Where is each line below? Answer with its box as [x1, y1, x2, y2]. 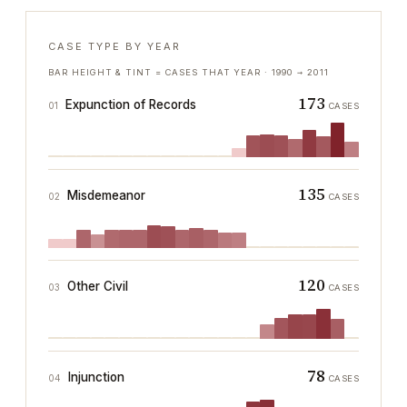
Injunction [68, 370, 124, 384]
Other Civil [67, 279, 128, 293]
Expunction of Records [65, 97, 196, 112]
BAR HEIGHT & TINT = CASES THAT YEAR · [48, 67, 273, 77]
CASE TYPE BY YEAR [48, 40, 181, 53]
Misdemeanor [67, 188, 145, 203]
